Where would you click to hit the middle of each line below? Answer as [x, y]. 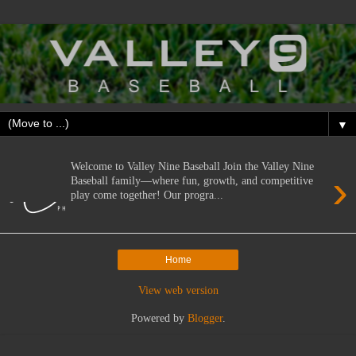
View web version [178, 290]
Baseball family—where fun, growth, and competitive [192, 181]
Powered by [159, 317]
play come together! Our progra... [147, 195]
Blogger [205, 317]
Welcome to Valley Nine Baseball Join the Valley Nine [193, 166]
